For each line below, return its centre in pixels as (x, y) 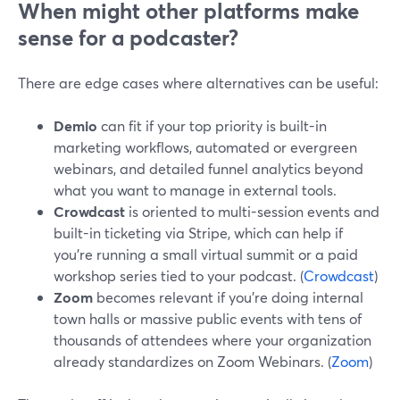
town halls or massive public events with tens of (208, 318)
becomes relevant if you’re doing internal (228, 297)
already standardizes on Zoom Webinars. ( (192, 361)
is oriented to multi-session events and (252, 211)
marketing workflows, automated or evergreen (205, 147)
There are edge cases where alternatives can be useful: (198, 83)
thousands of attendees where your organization (212, 340)
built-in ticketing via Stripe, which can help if (198, 233)
